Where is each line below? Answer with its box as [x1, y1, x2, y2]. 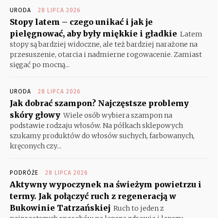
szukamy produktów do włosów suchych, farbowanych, [10, 131, 195, 140]
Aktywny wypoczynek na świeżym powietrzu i [10, 179, 201, 189]
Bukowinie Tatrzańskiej [10, 202, 110, 213]
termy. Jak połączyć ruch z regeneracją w [10, 191, 176, 201]
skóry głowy [10, 109, 60, 120]
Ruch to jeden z [113, 203, 164, 213]
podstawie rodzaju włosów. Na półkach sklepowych [10, 121, 183, 130]
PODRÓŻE [10, 169, 38, 176]
